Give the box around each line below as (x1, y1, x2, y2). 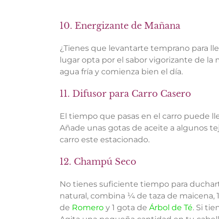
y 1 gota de (104, 202, 149, 212)
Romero (72, 202, 104, 212)
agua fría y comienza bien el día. (60, 66, 183, 76)
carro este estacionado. (60, 134, 150, 144)
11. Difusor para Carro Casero (60, 88, 191, 99)
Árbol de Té (149, 202, 193, 212)
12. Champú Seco (60, 156, 136, 167)
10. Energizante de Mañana (60, 21, 180, 32)
